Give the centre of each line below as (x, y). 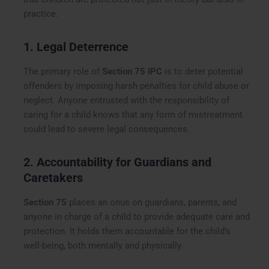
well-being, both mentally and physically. (104, 246)
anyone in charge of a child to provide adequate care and (137, 217)
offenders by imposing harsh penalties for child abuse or (137, 86)
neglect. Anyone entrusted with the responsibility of (127, 101)
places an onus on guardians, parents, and (152, 203)
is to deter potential (203, 72)
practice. (41, 14)
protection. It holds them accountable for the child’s (127, 231)
